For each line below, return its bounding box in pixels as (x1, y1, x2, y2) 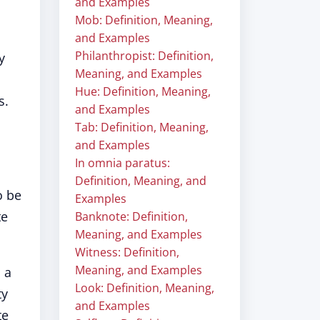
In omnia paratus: (75, 155, 170, 171)
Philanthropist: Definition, (75, 48, 214, 64)
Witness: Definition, (75, 244, 179, 260)
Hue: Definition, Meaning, (75, 84, 211, 99)
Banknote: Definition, (75, 209, 188, 224)
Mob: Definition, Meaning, (75, 12, 213, 28)
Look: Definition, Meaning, (75, 280, 214, 296)
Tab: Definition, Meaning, (75, 119, 209, 135)
